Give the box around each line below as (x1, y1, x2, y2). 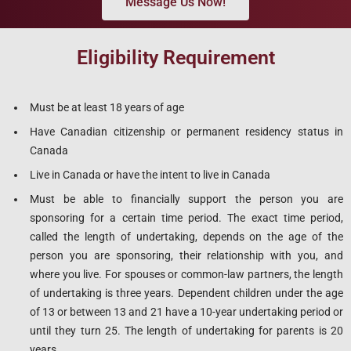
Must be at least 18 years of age (30, 100, 184, 114)
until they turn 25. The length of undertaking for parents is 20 (30, 324, 343, 337)
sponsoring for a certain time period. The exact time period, (30, 211, 343, 224)
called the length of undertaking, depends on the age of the (30, 230, 343, 243)
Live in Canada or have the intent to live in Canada (30, 168, 270, 181)
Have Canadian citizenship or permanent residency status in (30, 125, 343, 138)
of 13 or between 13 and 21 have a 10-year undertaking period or (30, 305, 343, 318)
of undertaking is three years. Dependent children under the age (30, 286, 343, 299)
